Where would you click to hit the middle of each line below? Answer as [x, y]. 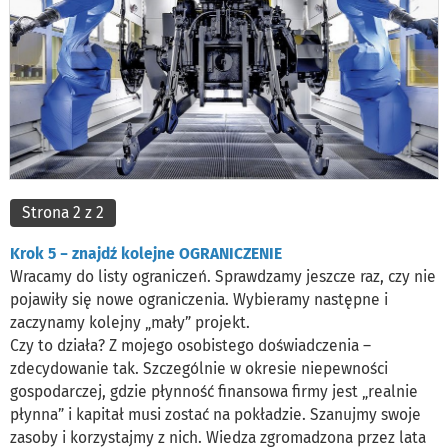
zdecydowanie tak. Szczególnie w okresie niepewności [199, 368]
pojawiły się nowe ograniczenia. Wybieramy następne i [199, 299]
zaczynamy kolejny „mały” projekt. [132, 322]
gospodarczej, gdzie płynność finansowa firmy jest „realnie [214, 391]
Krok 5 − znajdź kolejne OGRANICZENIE [146, 253]
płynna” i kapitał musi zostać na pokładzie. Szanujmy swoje [215, 414]
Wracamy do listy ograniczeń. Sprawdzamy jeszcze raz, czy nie [223, 276]
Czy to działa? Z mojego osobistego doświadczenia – [190, 345]
